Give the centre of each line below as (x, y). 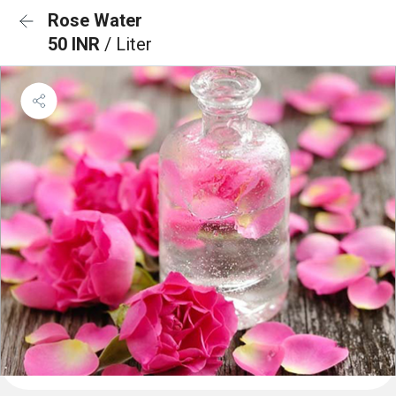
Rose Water (95, 20)
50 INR (76, 44)
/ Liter (128, 44)
